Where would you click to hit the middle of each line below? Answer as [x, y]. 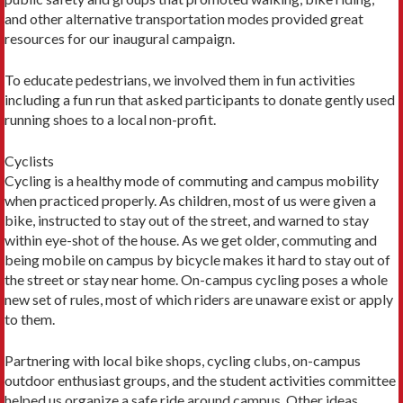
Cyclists [29, 160]
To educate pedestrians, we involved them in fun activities [180, 79]
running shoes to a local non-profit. [110, 119]
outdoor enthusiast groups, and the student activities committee [200, 380]
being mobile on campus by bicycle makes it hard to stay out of [197, 259]
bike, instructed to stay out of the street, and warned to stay [187, 219]
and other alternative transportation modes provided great [184, 18]
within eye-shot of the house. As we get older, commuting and [191, 239]
